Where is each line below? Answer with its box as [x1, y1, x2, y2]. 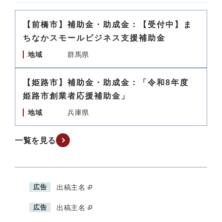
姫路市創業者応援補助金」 [23, 92, 130, 100]
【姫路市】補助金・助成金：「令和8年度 [23, 78, 198, 87]
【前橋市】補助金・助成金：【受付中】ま [23, 20, 192, 29]
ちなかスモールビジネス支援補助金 [23, 34, 166, 42]
